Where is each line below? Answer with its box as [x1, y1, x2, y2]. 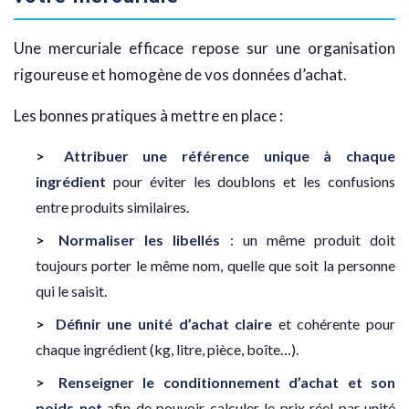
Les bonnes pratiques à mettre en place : [14, 106, 283, 126]
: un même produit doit [220, 231, 395, 249]
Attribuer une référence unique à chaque [63, 147, 396, 165]
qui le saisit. [36, 282, 107, 300]
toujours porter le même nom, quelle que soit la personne [36, 257, 395, 275]
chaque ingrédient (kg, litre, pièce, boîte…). [36, 341, 299, 359]
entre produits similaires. [36, 198, 189, 216]
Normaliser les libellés [58, 231, 221, 249]
